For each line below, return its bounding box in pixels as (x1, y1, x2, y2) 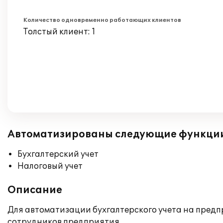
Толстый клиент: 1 (23, 27, 96, 37)
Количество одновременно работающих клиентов (23, 17, 181, 23)
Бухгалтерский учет (17, 149, 99, 159)
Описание (7, 184, 62, 196)
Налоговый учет (17, 161, 83, 171)
